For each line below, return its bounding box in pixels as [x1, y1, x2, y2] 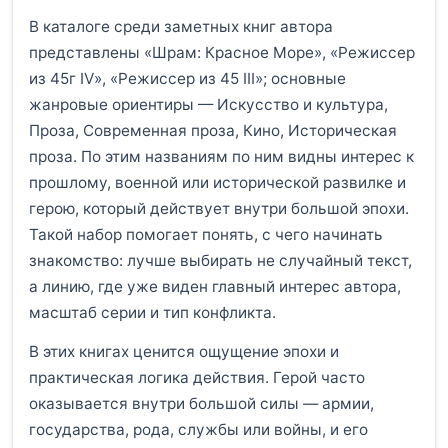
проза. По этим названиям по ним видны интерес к [29, 147, 414, 167]
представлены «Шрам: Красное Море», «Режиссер [29, 43, 415, 63]
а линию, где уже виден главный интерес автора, [29, 277, 401, 297]
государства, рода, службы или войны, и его [29, 419, 368, 439]
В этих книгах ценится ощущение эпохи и [29, 341, 339, 361]
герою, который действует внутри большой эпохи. [29, 199, 409, 219]
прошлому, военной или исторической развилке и [29, 173, 406, 193]
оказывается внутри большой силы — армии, [29, 393, 374, 413]
